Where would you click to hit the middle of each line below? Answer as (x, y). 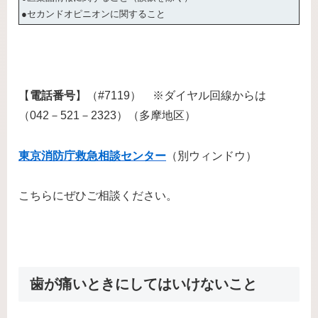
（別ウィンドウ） (212, 155)
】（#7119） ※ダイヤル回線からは (176, 95)
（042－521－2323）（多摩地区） (107, 115)
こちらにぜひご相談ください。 (98, 196)
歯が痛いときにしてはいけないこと (143, 284)
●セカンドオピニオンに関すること (93, 14)
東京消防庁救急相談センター (92, 155)
